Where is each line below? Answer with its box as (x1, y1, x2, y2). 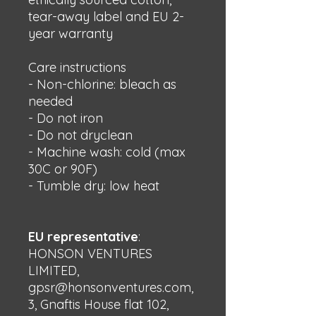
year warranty (28, 25, 113, 42)
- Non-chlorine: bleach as (28, 76, 176, 92)
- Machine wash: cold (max (28, 144, 186, 160)
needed (28, 93, 73, 109)
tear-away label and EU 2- (28, 8, 184, 25)
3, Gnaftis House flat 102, (28, 296, 169, 312)
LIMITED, (28, 262, 79, 279)
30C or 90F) (28, 161, 97, 177)
